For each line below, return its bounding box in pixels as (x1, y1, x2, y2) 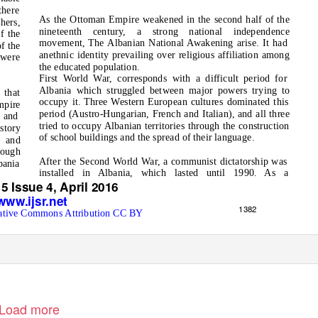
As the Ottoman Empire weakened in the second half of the (38, 13, 290, 26)
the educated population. (38, 60, 140, 72)
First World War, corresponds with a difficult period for (38, 72, 287, 84)
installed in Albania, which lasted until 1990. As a (38, 167, 289, 179)
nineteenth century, (38, 25, 126, 37)
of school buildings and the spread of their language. (38, 131, 255, 143)
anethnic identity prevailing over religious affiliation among (38, 49, 290, 61)
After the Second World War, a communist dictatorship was (38, 155, 287, 167)
